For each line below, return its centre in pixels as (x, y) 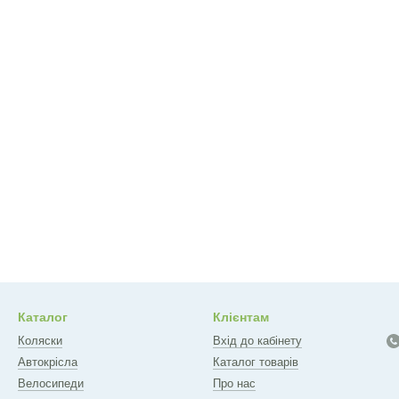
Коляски (40, 341)
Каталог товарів (256, 362)
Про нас (234, 383)
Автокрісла (48, 362)
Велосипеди (51, 383)
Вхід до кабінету (257, 341)
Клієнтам (241, 317)
